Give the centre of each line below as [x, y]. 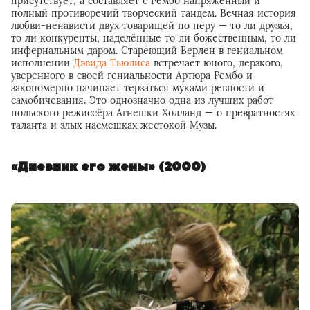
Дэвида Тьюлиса [112, 63]
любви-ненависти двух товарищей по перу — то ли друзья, [152, 26]
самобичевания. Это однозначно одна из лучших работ [142, 101]
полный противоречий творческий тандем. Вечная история [154, 13]
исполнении [42, 63]
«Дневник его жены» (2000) [108, 167]
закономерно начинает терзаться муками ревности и [138, 88]
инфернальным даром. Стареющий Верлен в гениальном [147, 51]
